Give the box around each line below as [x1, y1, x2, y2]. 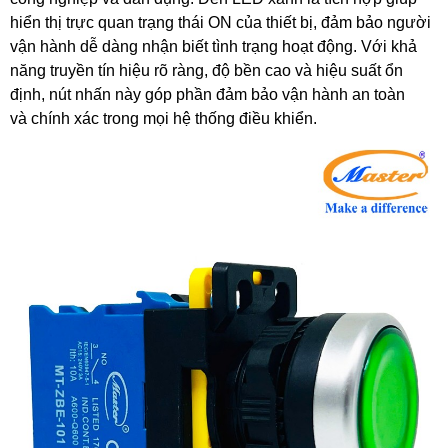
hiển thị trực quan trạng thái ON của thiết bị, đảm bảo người [10, 14, 431, 31]
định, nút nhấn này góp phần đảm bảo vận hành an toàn [10, 86, 405, 103]
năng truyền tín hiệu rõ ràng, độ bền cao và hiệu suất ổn [10, 62, 403, 79]
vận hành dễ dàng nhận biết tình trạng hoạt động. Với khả [10, 38, 417, 55]
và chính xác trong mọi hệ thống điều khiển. [10, 110, 317, 127]
